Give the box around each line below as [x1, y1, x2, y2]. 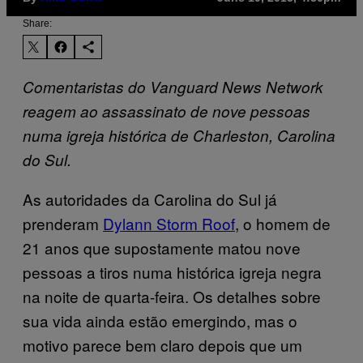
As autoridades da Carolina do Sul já [23, 187, 277, 210]
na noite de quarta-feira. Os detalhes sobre [23, 284, 321, 307]
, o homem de [235, 211, 331, 234]
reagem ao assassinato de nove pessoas [23, 100, 310, 122]
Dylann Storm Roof [103, 211, 235, 234]
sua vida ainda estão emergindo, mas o [23, 309, 297, 331]
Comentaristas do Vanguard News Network [23, 75, 323, 97]
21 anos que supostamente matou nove [23, 236, 301, 258]
